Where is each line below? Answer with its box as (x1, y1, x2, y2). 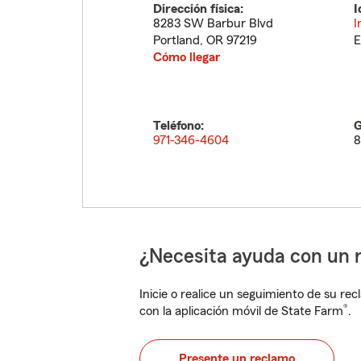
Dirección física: (153, 2, 243, 15)
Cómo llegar (153, 51, 220, 64)
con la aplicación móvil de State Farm (139, 305, 343, 317)
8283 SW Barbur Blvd (153, 17, 273, 30)
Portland (153, 34, 200, 47)
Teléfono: (153, 119, 204, 132)
